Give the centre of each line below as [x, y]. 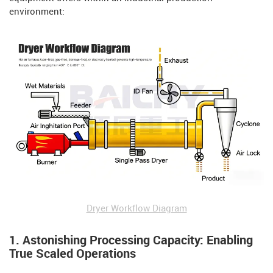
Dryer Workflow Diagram [136, 209]
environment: [37, 12]
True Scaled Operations [73, 254]
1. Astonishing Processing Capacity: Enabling [131, 241]
